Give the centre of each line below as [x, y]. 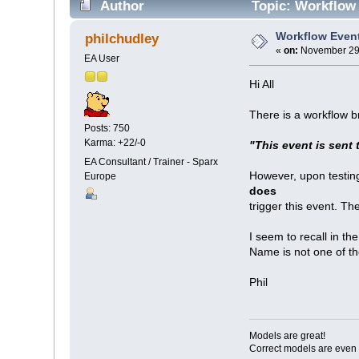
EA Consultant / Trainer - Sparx [151, 162]
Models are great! [288, 335]
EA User [102, 59]
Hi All [262, 84]
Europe [101, 177]
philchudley [121, 38]
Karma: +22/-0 [115, 143]
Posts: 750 [107, 129]
